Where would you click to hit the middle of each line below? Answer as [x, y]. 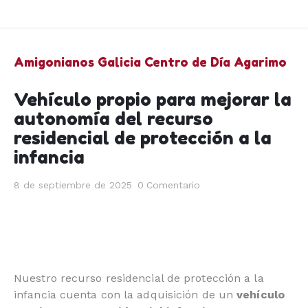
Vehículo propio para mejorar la [153, 100]
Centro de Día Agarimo [216, 62]
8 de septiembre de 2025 [73, 185]
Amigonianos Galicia [77, 62]
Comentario [174, 185]
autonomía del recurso [113, 119]
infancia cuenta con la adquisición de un [125, 294]
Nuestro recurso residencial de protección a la [139, 278]
